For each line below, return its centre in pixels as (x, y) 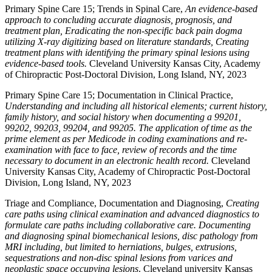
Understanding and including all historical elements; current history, (136, 106)
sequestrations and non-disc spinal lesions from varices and (119, 258)
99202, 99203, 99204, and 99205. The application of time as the (128, 128)
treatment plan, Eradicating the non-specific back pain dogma (124, 31)
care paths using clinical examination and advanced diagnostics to (132, 214)
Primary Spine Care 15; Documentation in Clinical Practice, (119, 95)
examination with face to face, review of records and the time (121, 150)
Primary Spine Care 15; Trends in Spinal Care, (95, 9)
